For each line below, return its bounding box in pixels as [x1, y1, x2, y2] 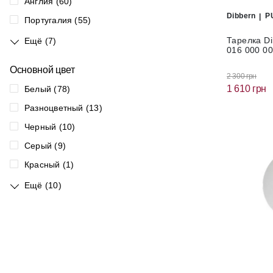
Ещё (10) [24, 180, 62, 190]
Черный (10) [24, 122, 76, 132]
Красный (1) [24, 160, 74, 169]
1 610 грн [227, 83, 267, 94]
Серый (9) [24, 141, 66, 151]
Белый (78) [24, 84, 71, 94]
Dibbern [227, 12, 256, 20]
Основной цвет [10, 65, 75, 75]
